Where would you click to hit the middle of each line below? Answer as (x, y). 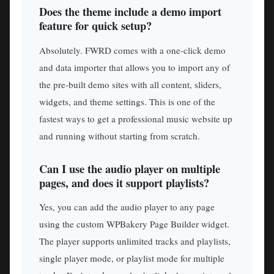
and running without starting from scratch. (120, 136)
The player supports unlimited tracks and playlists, (135, 241)
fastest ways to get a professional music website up (136, 119)
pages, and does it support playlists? (124, 182)
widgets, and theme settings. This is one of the (127, 102)
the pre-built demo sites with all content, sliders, (130, 85)
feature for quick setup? (95, 26)
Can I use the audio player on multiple (130, 168)
